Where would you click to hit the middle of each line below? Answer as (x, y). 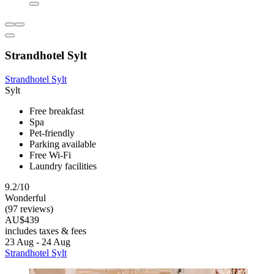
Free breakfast (57, 111)
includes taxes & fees (46, 231)
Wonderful (25, 198)
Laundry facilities (63, 166)
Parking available (63, 144)
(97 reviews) (29, 209)
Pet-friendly (52, 133)
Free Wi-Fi (50, 155)
